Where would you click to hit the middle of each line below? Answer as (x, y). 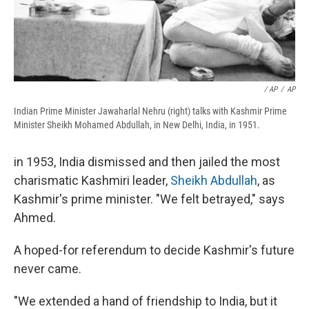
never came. (48, 268)
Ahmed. (35, 217)
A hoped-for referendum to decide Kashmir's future (154, 250)
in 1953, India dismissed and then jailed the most (147, 161)
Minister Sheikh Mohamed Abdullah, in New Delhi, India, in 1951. (137, 124)
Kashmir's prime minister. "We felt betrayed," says (149, 199)
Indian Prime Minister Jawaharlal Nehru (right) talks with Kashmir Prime (150, 111)
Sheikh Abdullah (214, 180)
